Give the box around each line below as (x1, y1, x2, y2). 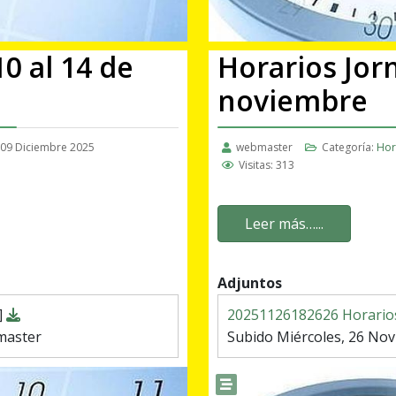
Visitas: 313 (239, 157, 294, 173)
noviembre (217, 81, 368, 120)
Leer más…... (245, 214, 324, 234)
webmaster (236, 140, 293, 156)
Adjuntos (217, 273, 282, 293)
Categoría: (319, 140, 377, 156)
